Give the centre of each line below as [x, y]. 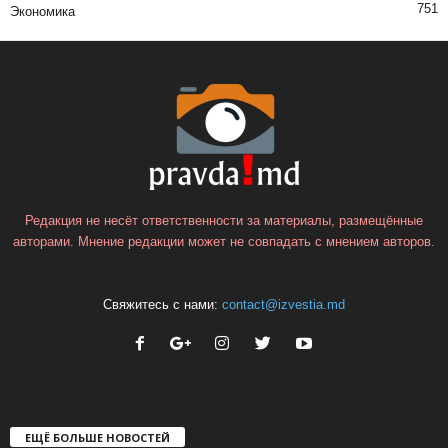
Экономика [42, 12]
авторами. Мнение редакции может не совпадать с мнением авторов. [224, 242]
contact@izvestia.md [283, 305]
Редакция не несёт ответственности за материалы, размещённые [224, 221]
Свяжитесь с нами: [162, 305]
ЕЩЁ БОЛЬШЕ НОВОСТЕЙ [97, 438]
